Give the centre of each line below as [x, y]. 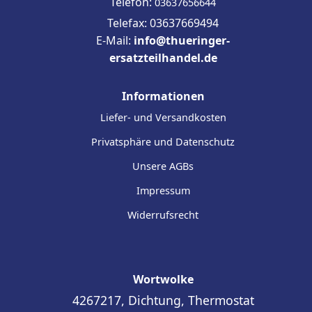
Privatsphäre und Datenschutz [163, 141]
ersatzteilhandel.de [163, 57]
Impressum [163, 190]
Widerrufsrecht [163, 214]
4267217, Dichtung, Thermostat [163, 300]
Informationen [163, 96]
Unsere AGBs [163, 166]
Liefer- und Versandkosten [163, 117]
